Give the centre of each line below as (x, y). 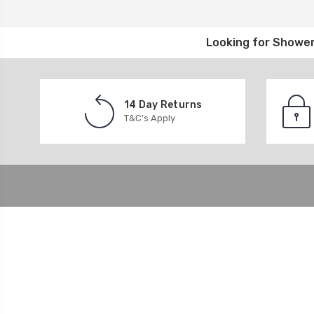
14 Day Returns (163, 104)
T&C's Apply (150, 118)
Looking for (239, 42)
